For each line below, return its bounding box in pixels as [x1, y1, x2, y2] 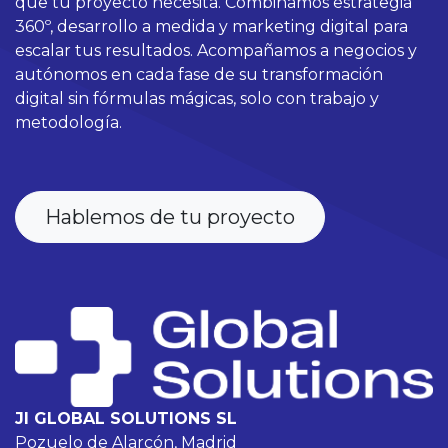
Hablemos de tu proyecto [44, 205, 295, 230]
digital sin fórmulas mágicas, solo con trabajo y [15, 89, 379, 109]
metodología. [15, 113, 122, 133]
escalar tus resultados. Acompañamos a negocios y [15, 41, 417, 61]
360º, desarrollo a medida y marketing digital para [15, 17, 408, 37]
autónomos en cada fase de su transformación [15, 65, 383, 85]
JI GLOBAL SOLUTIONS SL [15, 408, 237, 428]
